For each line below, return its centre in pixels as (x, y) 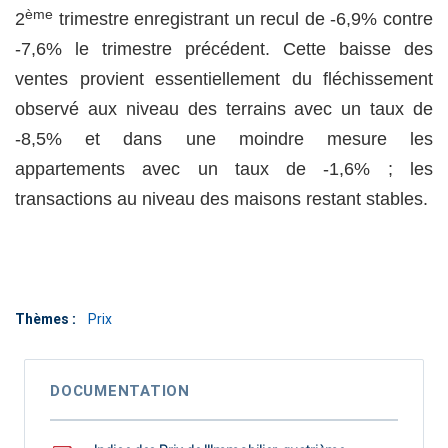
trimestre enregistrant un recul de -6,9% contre (243, 19)
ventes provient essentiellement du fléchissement (224, 79)
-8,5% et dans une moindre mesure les (224, 139)
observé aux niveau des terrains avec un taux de (224, 109)
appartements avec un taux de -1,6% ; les (224, 169)
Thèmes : (45, 319)
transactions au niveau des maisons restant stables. (221, 199)
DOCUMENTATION (120, 391)
